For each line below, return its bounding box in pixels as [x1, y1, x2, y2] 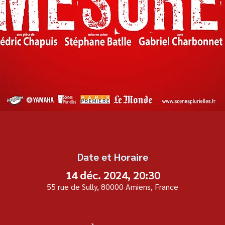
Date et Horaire [77, 150, 148, 163]
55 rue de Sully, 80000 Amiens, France [47, 181, 178, 192]
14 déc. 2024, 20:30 [65, 167, 160, 182]
